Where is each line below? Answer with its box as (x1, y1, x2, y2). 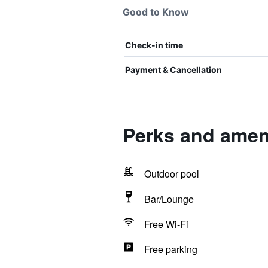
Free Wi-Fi (144, 217, 188, 231)
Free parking (144, 242, 197, 256)
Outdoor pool (144, 167, 199, 181)
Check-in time (124, 40, 183, 50)
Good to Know (122, 6, 189, 18)
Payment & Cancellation (124, 65, 222, 75)
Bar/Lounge (144, 192, 194, 206)
